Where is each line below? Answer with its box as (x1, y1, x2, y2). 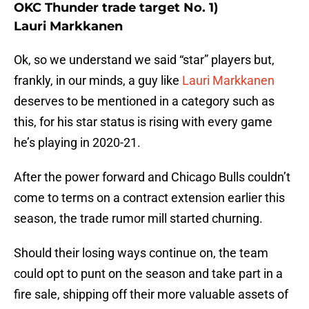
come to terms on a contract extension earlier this (14, 190, 285, 206)
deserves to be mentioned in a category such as (14, 94, 275, 109)
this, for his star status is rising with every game (14, 114, 272, 130)
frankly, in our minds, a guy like (14, 73, 182, 88)
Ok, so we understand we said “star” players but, (14, 52, 275, 68)
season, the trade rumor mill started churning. (14, 211, 263, 226)
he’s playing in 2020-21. (14, 135, 141, 150)
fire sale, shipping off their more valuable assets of (14, 287, 288, 302)
